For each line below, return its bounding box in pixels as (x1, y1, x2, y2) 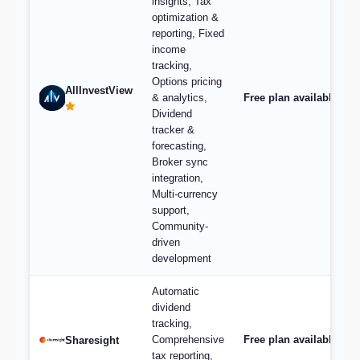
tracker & (152, 124, 194, 136)
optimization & (152, 11, 219, 23)
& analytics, (152, 92, 207, 104)
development (152, 252, 211, 264)
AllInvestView (65, 84, 133, 96)
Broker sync (152, 156, 208, 168)
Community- (152, 220, 208, 232)
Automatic (152, 285, 199, 297)
